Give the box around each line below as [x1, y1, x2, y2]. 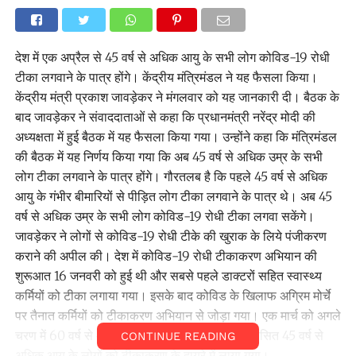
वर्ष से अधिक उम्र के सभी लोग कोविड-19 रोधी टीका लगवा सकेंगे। [14, 207, 315, 224]
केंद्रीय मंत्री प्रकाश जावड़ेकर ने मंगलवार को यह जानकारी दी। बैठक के [14, 88, 339, 105]
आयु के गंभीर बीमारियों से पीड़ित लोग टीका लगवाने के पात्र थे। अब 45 [14, 188, 332, 204]
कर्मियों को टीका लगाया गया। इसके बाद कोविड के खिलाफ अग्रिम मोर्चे [14, 287, 331, 304]
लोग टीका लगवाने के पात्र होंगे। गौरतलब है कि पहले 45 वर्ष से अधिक [14, 168, 327, 184]
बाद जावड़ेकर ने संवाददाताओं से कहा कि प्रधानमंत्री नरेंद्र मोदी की [14, 108, 315, 125]
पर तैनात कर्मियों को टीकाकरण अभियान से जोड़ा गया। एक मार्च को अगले [14, 307, 341, 323]
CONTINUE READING [120, 329, 235, 342]
